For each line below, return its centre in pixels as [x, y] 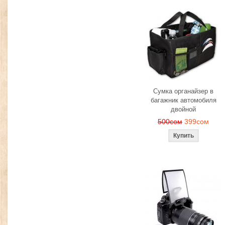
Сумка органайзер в [183, 91]
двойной [183, 109]
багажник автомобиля [183, 100]
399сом [197, 122]
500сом [170, 122]
